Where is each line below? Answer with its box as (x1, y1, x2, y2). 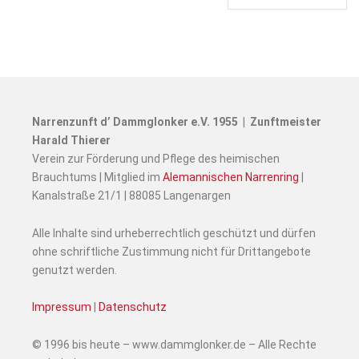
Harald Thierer (32, 134, 111, 147)
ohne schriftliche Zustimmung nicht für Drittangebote (32, 245, 311, 258)
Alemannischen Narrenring (163, 171, 299, 184)
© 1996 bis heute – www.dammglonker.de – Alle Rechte (32, 338, 317, 351)
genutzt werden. (32, 264, 117, 276)
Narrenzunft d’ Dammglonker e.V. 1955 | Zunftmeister (32, 115, 321, 128)
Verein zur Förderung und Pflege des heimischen (32, 152, 280, 165)
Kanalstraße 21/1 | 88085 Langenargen (32, 189, 231, 202)
